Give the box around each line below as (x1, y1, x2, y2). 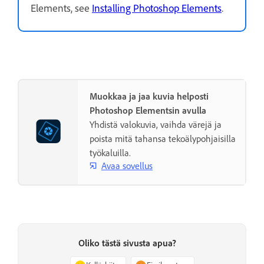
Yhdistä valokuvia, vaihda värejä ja (90, 118, 222, 130)
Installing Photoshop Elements (92, 1, 222, 15)
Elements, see (31, 1, 92, 15)
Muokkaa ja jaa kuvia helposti (90, 90, 209, 102)
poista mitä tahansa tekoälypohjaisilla (90, 133, 236, 144)
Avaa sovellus (101, 160, 153, 171)
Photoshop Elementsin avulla (90, 104, 206, 116)
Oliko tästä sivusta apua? (78, 237, 176, 249)
